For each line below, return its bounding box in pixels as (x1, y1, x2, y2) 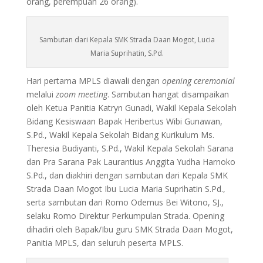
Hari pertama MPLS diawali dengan (26, 75, 162, 87)
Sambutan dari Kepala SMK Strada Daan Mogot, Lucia (39, 35, 215, 45)
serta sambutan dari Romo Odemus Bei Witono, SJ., (26, 197, 224, 208)
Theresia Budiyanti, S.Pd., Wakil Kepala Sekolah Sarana (26, 143, 234, 154)
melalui (26, 89, 56, 100)
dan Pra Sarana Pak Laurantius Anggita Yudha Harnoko (26, 156, 235, 168)
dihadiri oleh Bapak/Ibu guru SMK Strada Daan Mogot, (26, 224, 233, 235)
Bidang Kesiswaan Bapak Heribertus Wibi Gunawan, (26, 116, 222, 127)
